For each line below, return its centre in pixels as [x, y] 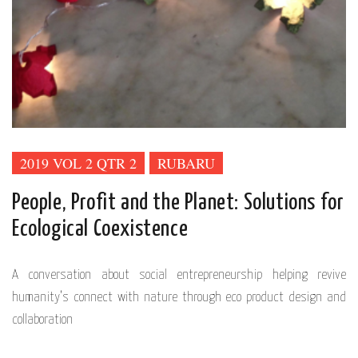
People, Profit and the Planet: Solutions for [178, 203]
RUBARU [186, 163]
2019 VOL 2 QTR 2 [78, 163]
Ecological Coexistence [100, 229]
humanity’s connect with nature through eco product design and [179, 297]
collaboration [42, 320]
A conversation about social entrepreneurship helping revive [179, 275]
